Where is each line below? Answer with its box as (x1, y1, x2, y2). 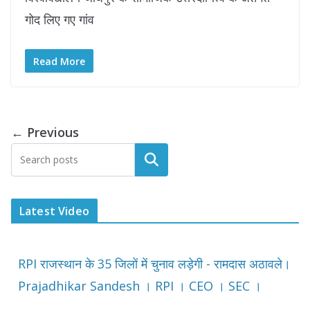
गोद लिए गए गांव (25, 11, 94, 28)
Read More (33, 55, 85, 69)
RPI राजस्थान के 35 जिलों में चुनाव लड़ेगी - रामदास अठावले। (18, 255, 291, 273)
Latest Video (19, 203, 89, 219)
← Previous (11, 124, 79, 141)
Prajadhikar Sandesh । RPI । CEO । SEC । (18, 277, 262, 295)
